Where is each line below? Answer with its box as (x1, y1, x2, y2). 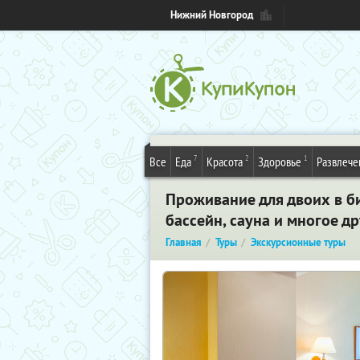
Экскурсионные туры (251, 235, 346, 249)
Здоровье (258, 153, 301, 170)
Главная (166, 235, 202, 249)
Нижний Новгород (170, 8, 253, 22)
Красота (207, 153, 243, 170)
